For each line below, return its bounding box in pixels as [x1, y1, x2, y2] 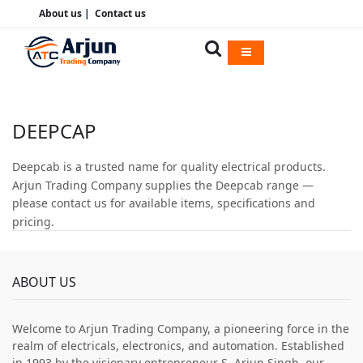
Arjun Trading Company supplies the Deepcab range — [12, 177, 314, 193]
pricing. [12, 214, 54, 229]
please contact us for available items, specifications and [12, 195, 315, 211]
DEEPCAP [12, 117, 96, 144]
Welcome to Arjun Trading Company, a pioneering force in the [12, 321, 349, 336]
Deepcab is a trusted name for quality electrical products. [12, 158, 326, 174]
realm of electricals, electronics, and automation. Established [12, 338, 344, 353]
